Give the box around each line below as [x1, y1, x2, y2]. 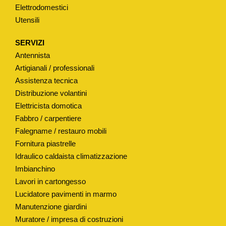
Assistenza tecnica [15, 76, 78, 85]
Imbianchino [15, 164, 55, 174]
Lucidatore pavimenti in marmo [15, 190, 117, 199]
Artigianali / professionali [15, 64, 94, 73]
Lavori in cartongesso [15, 177, 86, 186]
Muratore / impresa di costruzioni [15, 215, 123, 224]
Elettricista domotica [15, 101, 82, 110]
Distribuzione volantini [15, 89, 87, 98]
